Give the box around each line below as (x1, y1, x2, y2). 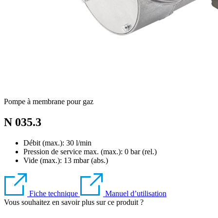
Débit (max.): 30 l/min (23, 138, 91, 147)
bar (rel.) (130, 147, 157, 156)
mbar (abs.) (73, 156, 108, 164)
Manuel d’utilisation (105, 189, 166, 198)
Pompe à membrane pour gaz (4, 97, 93, 106)
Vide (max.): (23, 156, 64, 164)
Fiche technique (29, 189, 78, 198)
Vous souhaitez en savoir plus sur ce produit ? (4, 198, 144, 206)
